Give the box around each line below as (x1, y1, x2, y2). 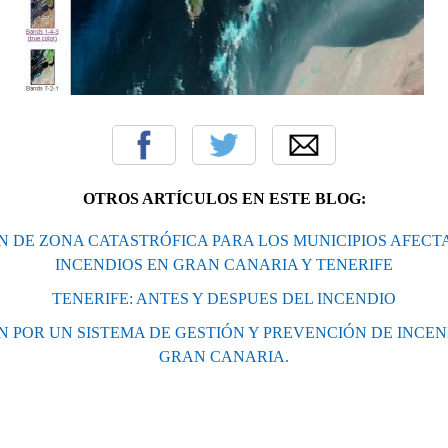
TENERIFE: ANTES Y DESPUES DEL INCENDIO (52, 289, 396, 307)
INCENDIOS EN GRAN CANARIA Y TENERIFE (55, 255, 393, 273)
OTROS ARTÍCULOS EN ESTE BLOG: (82, 189, 366, 207)
